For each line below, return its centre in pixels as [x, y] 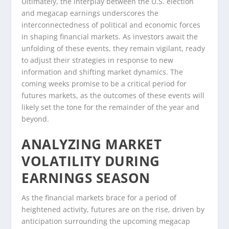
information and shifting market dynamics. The [102, 72]
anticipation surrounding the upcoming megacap [106, 221]
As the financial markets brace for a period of [99, 198]
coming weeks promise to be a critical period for [104, 83]
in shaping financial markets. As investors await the [110, 36]
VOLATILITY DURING [91, 161]
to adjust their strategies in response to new [98, 60]
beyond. [36, 119]
